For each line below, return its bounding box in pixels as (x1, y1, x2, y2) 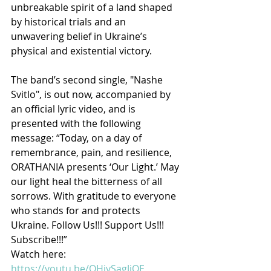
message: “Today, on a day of (11, 131, 144, 145)
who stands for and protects (11, 203, 143, 217)
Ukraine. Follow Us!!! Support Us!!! (11, 218, 166, 232)
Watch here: (11, 247, 68, 261)
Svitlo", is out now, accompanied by (11, 87, 173, 101)
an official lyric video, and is (11, 102, 138, 116)
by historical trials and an (11, 15, 128, 28)
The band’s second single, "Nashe (11, 73, 165, 87)
